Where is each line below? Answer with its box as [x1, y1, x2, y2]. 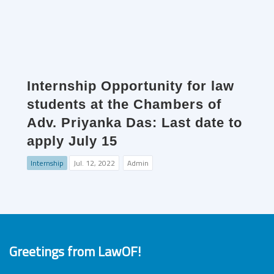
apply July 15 [27, 133, 117, 149]
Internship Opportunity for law [27, 78, 234, 94]
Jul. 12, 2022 [73, 157, 115, 169]
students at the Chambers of [27, 97, 221, 113]
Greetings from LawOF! [9, 241, 141, 262]
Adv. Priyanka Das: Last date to [27, 115, 242, 131]
